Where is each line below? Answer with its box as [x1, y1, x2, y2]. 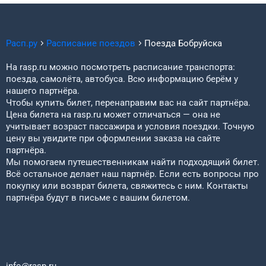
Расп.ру [6, 38, 37, 49]
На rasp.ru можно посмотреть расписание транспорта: [6, 62, 235, 72]
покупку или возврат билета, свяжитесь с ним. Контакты [6, 180, 248, 191]
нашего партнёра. [6, 85, 80, 96]
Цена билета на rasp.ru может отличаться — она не [6, 109, 220, 120]
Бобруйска [178, 38, 222, 49]
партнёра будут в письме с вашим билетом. [6, 192, 190, 203]
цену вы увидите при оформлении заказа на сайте [6, 133, 220, 144]
